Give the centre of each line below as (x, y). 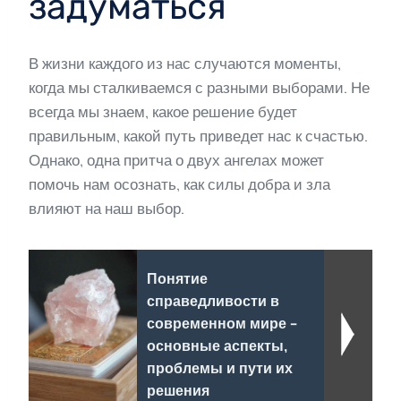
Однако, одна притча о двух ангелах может (176, 161)
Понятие (177, 279)
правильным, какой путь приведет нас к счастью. (198, 137)
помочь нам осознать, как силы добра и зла (179, 185)
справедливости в (213, 302)
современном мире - (221, 324)
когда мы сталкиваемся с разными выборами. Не (199, 88)
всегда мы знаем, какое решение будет (163, 112)
